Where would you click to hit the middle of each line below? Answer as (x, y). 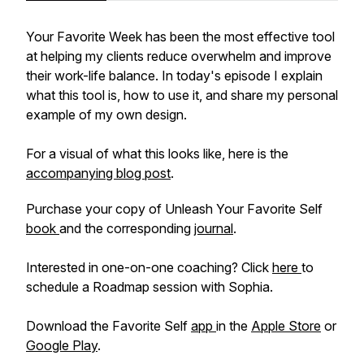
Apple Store (286, 326)
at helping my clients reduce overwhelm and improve (179, 56)
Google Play (62, 345)
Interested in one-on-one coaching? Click (149, 267)
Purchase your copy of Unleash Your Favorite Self (174, 209)
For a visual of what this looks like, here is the (157, 154)
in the (234, 326)
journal (214, 228)
